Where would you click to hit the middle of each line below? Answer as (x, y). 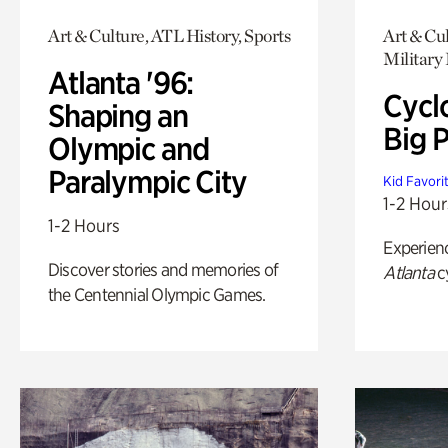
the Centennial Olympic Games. (157, 294)
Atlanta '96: (121, 82)
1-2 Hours (84, 225)
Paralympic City (147, 181)
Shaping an (118, 115)
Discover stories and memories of (163, 269)
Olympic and (128, 148)
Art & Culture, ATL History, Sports (169, 35)
